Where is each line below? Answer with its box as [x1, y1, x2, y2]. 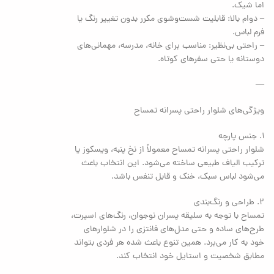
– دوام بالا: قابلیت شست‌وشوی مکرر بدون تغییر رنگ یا [77, 12, 265, 26]
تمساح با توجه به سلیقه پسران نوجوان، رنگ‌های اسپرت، [71, 209, 265, 223]
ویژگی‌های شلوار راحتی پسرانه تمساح [134, 104, 265, 117]
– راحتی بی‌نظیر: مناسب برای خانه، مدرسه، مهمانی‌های [77, 39, 265, 53]
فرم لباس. [232, 26, 265, 39]
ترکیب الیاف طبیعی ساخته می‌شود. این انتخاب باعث [81, 157, 265, 170]
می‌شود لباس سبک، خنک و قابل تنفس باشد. [111, 170, 265, 183]
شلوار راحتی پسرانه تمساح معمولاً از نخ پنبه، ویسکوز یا [75, 143, 265, 157]
